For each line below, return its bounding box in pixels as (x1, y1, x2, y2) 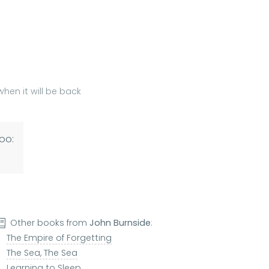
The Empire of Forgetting (6, 232, 112, 244)
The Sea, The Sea (6, 247, 77, 259)
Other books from (10, 217, 90, 229)
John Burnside (89, 217, 151, 229)
